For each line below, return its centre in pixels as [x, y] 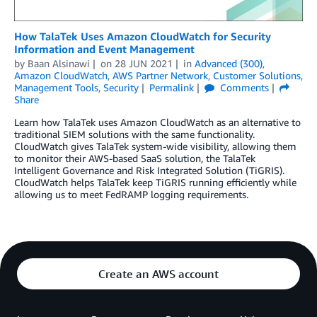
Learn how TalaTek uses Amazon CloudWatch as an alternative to [157, 122]
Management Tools [56, 88]
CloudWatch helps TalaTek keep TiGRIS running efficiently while [155, 183]
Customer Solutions [257, 76]
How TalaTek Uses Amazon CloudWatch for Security [143, 36]
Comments [243, 88]
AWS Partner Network [160, 76]
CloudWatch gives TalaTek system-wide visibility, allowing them [155, 146]
